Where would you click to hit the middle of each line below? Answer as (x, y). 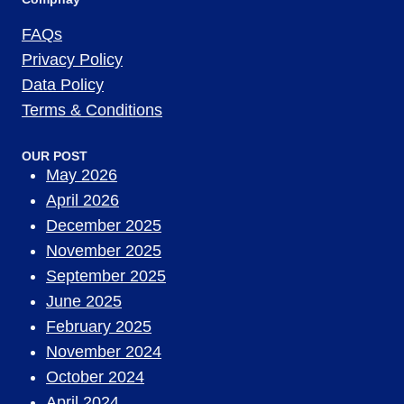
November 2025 (104, 250)
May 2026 (82, 174)
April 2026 (83, 200)
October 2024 (95, 376)
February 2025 (99, 326)
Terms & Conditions (92, 110)
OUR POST (55, 156)
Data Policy (63, 84)
